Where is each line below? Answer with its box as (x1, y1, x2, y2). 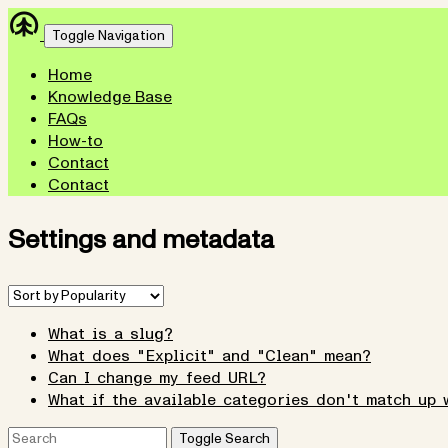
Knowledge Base (48, 86, 172, 108)
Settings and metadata (8, 222, 274, 258)
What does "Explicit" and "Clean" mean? (48, 348, 371, 364)
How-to (48, 130, 103, 152)
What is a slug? (48, 326, 173, 342)
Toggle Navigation (52, 27, 165, 45)
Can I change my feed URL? (48, 370, 266, 386)
